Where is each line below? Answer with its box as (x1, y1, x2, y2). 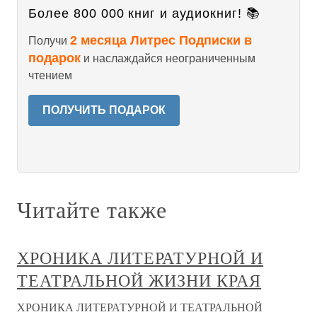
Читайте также (17, 194, 167, 224)
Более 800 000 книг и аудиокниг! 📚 (28, 6, 260, 21)
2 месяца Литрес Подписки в (70, 33, 252, 47)
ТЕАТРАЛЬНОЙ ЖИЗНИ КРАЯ (17, 269, 262, 292)
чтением (28, 69, 72, 81)
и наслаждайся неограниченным (81, 52, 255, 64)
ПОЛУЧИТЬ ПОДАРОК (42, 104, 166, 116)
